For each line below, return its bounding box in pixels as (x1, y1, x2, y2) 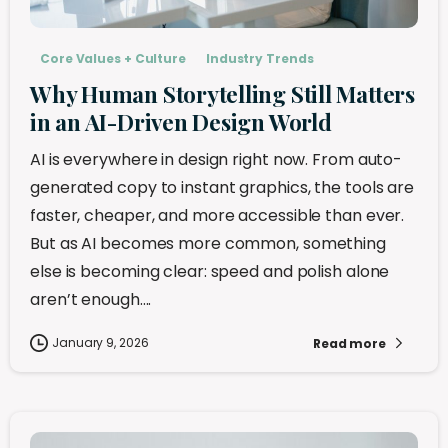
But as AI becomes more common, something (30, 232, 386, 256)
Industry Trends (205, 50, 314, 68)
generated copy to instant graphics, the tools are (30, 176, 415, 200)
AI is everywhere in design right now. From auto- (30, 148, 403, 172)
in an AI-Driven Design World (30, 107, 332, 138)
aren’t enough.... (30, 288, 152, 312)
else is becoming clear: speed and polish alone (30, 260, 390, 284)
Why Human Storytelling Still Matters (30, 79, 415, 110)
